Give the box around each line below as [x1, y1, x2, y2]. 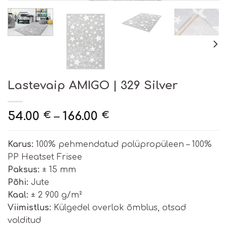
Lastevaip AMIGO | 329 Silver [8, 79, 178, 92]
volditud [8, 216, 41, 225]
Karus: [8, 140, 33, 149]
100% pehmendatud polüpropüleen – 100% [33, 140, 212, 149]
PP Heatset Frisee [8, 153, 82, 162]
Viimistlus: [8, 203, 51, 213]
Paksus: [8, 165, 40, 175]
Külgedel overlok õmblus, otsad [51, 203, 186, 213]
